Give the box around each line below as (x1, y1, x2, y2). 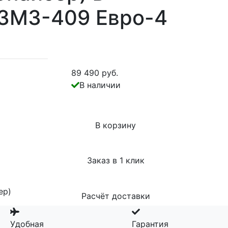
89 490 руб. (71, 68, 118, 78)
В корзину (95, 120, 136, 130)
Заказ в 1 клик (87, 155, 145, 166)
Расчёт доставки (81, 190, 150, 201)
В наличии (79, 80, 121, 90)
